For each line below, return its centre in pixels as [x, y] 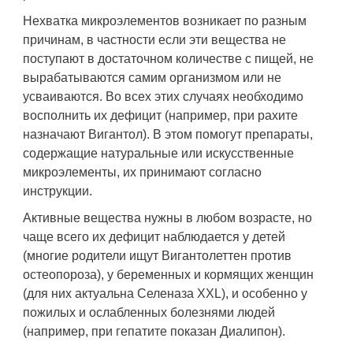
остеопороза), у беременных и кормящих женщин [168, 275]
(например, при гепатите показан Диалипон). [154, 331]
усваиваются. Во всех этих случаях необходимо [163, 97]
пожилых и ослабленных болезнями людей [149, 312]
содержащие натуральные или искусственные [158, 153]
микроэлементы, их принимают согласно [142, 172]
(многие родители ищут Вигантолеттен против [157, 256]
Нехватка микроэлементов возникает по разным [165, 21]
